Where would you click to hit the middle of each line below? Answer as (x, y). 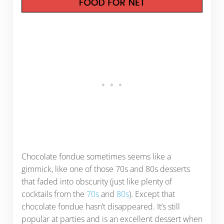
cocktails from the (54, 194)
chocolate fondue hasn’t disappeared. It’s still (100, 206)
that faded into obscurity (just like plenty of (96, 181)
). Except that (152, 194)
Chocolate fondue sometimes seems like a (96, 156)
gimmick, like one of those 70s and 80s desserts (105, 169)
